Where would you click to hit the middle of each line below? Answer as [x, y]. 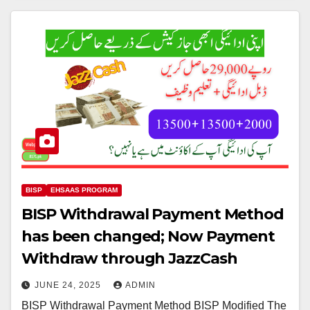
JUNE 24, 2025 [69, 285]
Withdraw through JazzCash [129, 258]
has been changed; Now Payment [148, 236]
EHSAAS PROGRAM [84, 190]
